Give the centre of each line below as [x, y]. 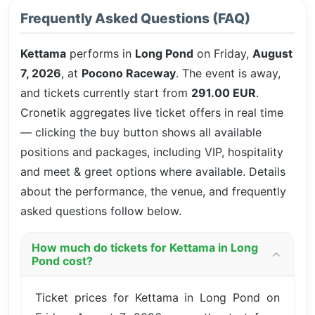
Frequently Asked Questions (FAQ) [135, 18]
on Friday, [223, 53]
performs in [101, 53]
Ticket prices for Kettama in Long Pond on [157, 297]
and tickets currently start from [106, 92]
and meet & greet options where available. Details [153, 171]
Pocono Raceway [129, 73]
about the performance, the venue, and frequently [153, 191]
